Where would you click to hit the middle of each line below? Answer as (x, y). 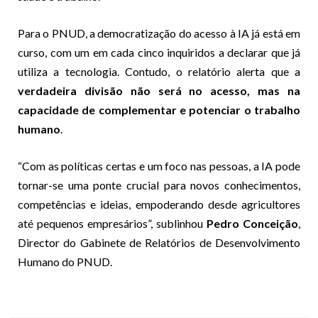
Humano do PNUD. (65, 261)
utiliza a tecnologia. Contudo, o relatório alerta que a (159, 71)
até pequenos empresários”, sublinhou (112, 223)
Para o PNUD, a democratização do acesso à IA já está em (159, 33)
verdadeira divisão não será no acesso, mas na (159, 90)
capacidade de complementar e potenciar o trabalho (159, 109)
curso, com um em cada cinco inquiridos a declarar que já (159, 52)
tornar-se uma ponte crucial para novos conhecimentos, (159, 185)
